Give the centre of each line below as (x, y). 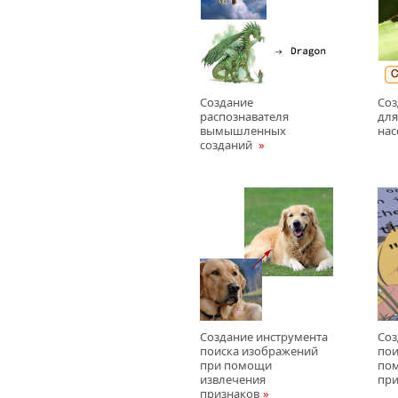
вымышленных (243, 131)
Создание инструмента (264, 337)
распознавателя (244, 116)
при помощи (236, 365)
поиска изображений (259, 351)
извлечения (233, 379)
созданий (227, 145)
